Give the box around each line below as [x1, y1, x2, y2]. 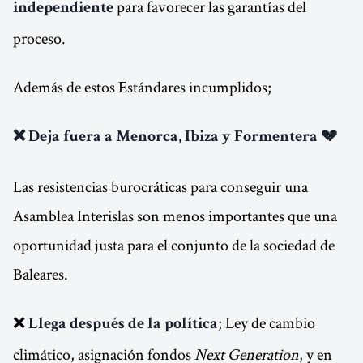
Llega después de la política [28, 317, 218, 333]
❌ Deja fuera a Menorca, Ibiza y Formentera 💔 [13, 130, 337, 146]
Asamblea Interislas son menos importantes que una [13, 205, 337, 226]
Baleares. [13, 263, 68, 284]
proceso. [13, 28, 66, 49]
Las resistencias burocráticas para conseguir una [13, 176, 308, 197]
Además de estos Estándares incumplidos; [13, 76, 271, 97]
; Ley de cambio [218, 312, 315, 333]
